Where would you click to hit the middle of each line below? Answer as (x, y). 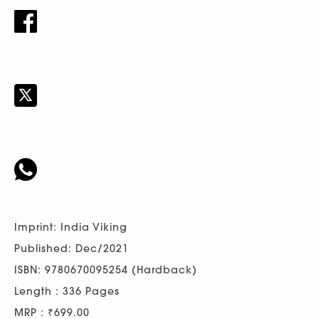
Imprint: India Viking (71, 227)
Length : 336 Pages (67, 291)
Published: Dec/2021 (72, 248)
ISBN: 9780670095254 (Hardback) (106, 270)
